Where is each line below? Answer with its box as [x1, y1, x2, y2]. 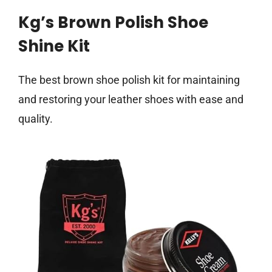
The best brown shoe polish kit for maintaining [18, 73, 240, 87]
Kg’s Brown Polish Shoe [18, 12, 208, 34]
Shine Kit [18, 35, 90, 58]
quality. [18, 112, 53, 126]
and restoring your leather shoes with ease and [18, 93, 243, 106]
